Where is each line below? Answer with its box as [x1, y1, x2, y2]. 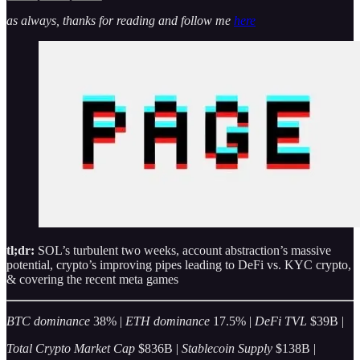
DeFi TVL [255, 314, 307, 329]
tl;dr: [6, 243, 38, 258]
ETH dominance [125, 314, 210, 329]
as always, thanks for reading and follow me [6, 13, 234, 27]
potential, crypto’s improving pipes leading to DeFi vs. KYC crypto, [6, 258, 351, 272]
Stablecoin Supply [182, 342, 272, 356]
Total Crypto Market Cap [6, 342, 135, 356]
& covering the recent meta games [6, 272, 178, 287]
